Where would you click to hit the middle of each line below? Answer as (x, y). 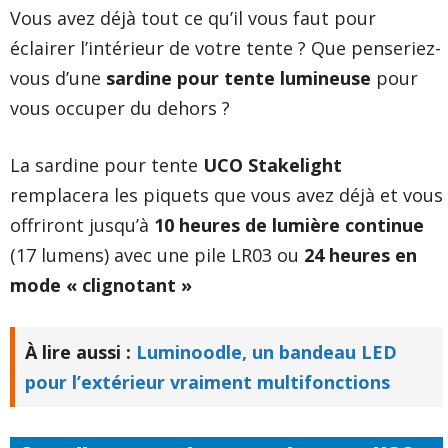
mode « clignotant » (101, 285)
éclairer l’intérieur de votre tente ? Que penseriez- (225, 48)
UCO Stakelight (272, 165)
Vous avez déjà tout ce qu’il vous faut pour (193, 18)
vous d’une (58, 78)
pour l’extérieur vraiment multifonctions (207, 382)
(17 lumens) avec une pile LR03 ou (157, 255)
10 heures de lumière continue (289, 225)
